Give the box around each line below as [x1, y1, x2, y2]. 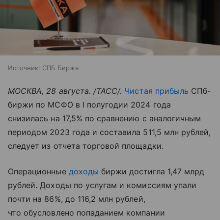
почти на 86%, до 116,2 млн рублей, [8, 193, 145, 204]
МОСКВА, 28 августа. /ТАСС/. [8, 85, 125, 96]
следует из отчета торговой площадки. [8, 140, 164, 151]
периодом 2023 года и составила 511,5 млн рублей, [8, 127, 211, 137]
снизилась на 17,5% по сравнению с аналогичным [8, 113, 201, 123]
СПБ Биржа [42, 63, 79, 72]
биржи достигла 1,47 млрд [98, 166, 205, 176]
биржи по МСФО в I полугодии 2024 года [8, 99, 171, 110]
